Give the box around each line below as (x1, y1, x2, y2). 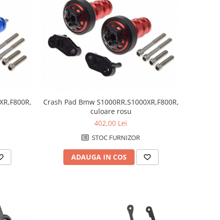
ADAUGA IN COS (71, 152, 127, 162)
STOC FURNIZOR (90, 133, 140, 142)
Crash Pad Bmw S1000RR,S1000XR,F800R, (43, 97, 179, 107)
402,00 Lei (94, 118, 128, 128)
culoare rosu (90, 107, 132, 116)
